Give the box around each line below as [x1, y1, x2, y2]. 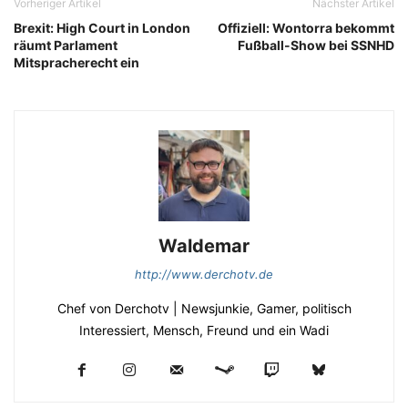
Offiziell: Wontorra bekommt [218, 20, 394, 36]
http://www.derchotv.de [135, 267, 273, 282]
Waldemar [158, 235, 250, 258]
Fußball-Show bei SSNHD [238, 37, 394, 54]
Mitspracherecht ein [14, 55, 139, 71]
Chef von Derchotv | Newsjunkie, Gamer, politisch [56, 301, 352, 317]
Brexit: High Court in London [14, 20, 190, 36]
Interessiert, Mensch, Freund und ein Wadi [79, 322, 329, 339]
